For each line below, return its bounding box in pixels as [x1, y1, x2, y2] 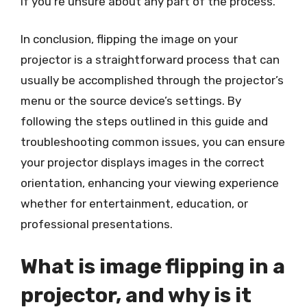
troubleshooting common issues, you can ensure [21, 135, 285, 149]
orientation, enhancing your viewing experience [21, 176, 279, 190]
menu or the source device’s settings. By [21, 94, 241, 108]
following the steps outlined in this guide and [21, 114, 268, 128]
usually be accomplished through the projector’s [21, 73, 284, 87]
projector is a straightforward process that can [21, 53, 280, 66]
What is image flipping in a [21, 254, 285, 279]
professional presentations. [21, 217, 173, 231]
